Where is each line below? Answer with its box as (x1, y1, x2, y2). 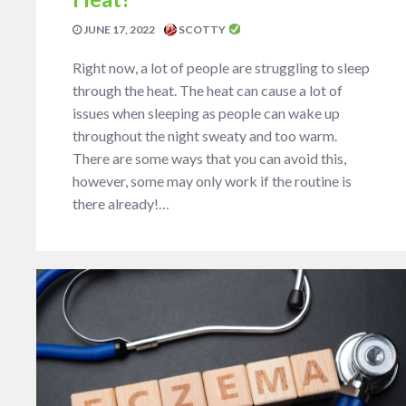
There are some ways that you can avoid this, (72, 149, 346, 167)
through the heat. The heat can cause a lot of (72, 81, 343, 99)
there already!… (72, 194, 169, 212)
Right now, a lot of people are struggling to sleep (72, 58, 370, 76)
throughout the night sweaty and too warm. (72, 126, 337, 144)
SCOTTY (177, 22, 227, 36)
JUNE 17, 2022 (82, 22, 155, 36)
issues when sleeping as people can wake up (72, 103, 340, 121)
